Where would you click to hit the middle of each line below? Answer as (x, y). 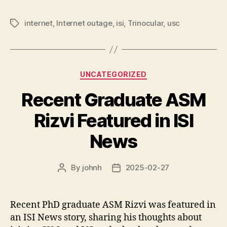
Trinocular (145, 23)
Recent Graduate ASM (113, 100)
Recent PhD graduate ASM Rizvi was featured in (113, 205)
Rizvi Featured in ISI (113, 120)
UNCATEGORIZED (113, 74)
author (73, 179)
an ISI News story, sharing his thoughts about (106, 217)
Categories (136, 72)
